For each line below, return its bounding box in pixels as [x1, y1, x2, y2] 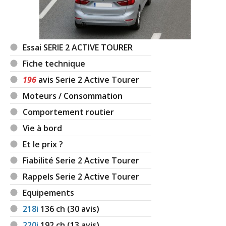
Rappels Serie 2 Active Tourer [23, 171, 140, 182]
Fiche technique [23, 58, 86, 69]
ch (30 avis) [56, 203, 100, 214]
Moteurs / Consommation [23, 90, 123, 101]
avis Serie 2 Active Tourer [36, 74, 140, 85]
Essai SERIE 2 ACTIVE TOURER [23, 41, 133, 53]
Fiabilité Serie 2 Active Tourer [23, 154, 140, 166]
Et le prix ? [23, 138, 64, 150]
